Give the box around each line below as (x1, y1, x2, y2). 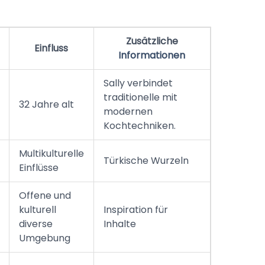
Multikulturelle (18, 147, 84, 161)
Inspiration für (103, 203, 168, 217)
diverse (18, 217, 53, 231)
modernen (103, 105, 153, 119)
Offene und (18, 189, 71, 203)
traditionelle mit (103, 91, 177, 105)
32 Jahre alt (18, 98, 74, 112)
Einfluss (34, 41, 69, 56)
